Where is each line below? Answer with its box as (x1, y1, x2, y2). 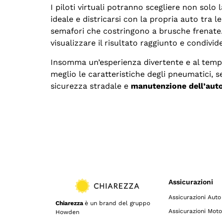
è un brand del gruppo (85, 199, 154, 207)
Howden (55, 208, 79, 216)
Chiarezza (55, 199, 85, 207)
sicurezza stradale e (51, 81, 131, 91)
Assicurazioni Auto (168, 194, 221, 201)
